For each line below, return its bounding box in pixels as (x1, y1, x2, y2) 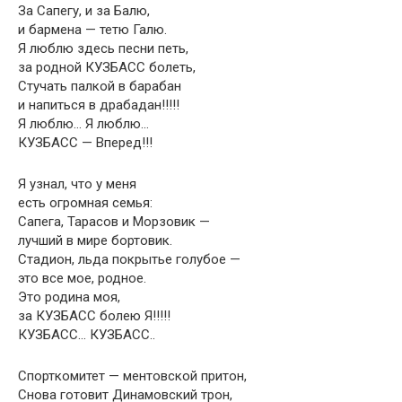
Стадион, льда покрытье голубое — (18, 251, 240, 267)
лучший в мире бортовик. (18, 232, 172, 249)
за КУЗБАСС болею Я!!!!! (18, 308, 170, 324)
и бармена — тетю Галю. (18, 22, 167, 38)
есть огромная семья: (18, 195, 153, 211)
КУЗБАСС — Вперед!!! (18, 135, 153, 151)
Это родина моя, (18, 289, 120, 305)
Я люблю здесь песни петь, (18, 40, 188, 57)
